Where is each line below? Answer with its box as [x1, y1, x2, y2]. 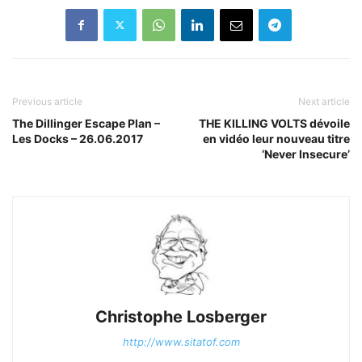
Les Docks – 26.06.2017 [12, 131, 143, 145]
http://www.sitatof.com [122, 335, 240, 348]
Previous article [12, 95, 82, 107]
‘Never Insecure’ [262, 146, 350, 161]
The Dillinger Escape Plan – [12, 116, 160, 130]
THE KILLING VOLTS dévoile [199, 116, 350, 130]
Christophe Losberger [95, 306, 267, 326]
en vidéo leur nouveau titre [203, 131, 350, 145]
